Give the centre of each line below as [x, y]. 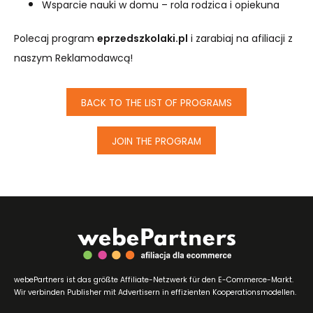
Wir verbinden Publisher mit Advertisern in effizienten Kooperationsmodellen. [155, 292]
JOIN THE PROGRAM [156, 141]
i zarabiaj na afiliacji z [240, 38]
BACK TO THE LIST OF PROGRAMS [156, 103]
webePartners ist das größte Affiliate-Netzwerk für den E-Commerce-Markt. [154, 279]
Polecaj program [56, 38]
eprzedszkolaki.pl [143, 38]
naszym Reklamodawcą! [73, 58]
